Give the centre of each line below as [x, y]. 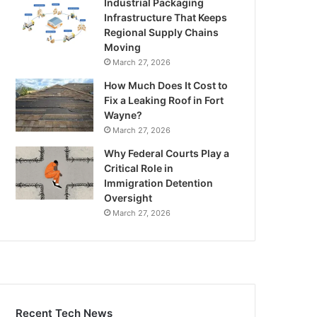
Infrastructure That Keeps [166, 17]
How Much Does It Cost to [166, 85]
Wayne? [123, 115]
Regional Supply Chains [162, 32]
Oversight [128, 198]
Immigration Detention [159, 183]
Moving [123, 47]
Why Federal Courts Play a [167, 153]
